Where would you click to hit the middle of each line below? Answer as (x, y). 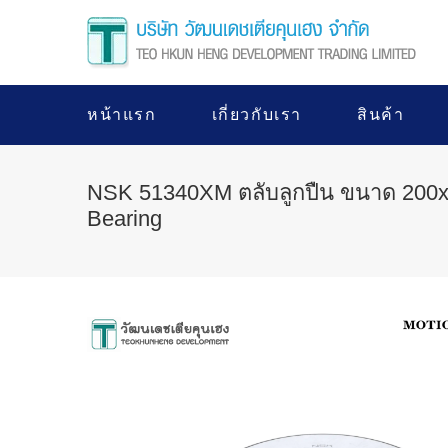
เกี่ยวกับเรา (257, 114)
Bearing (124, 218)
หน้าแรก (122, 114)
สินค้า (381, 114)
